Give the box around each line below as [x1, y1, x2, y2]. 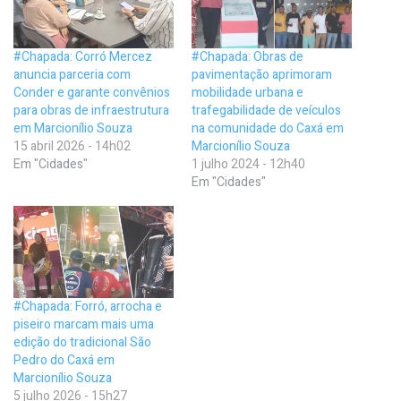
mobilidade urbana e [192, 83, 303, 103]
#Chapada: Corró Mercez [13, 47, 152, 67]
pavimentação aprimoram [192, 65, 332, 85]
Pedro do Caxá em [13, 350, 115, 370]
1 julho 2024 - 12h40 [192, 155, 305, 175]
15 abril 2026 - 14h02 [13, 137, 131, 157]
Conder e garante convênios [13, 83, 170, 103]
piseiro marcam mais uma [13, 314, 154, 334]
